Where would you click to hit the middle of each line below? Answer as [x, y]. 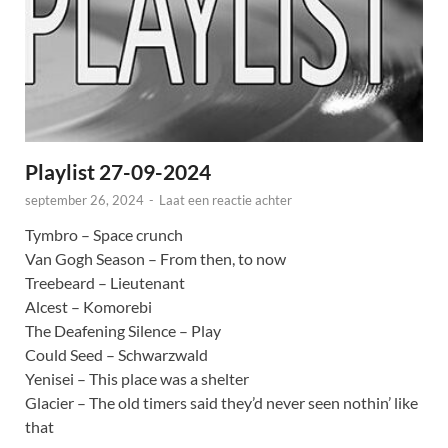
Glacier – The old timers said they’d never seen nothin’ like [221, 403]
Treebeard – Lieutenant [105, 283]
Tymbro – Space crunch [104, 235]
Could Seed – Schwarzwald [116, 355]
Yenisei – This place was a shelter [137, 379]
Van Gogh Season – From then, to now [155, 259]
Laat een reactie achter [225, 200]
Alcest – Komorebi [88, 307]
